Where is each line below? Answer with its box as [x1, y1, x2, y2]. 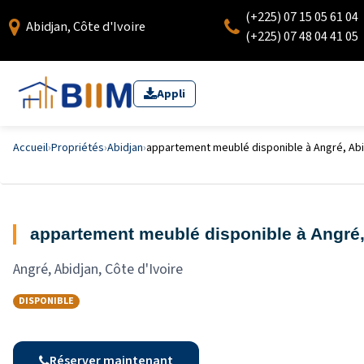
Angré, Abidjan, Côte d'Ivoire [13, 259, 183, 279]
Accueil [13, 140, 48, 156]
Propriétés [51, 140, 104, 156]
